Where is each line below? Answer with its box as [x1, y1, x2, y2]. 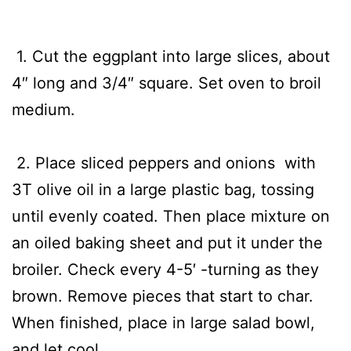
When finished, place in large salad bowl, [12, 313, 315, 333]
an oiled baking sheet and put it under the [12, 233, 323, 253]
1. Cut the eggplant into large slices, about [12, 47, 330, 67]
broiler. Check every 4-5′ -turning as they [12, 260, 319, 280]
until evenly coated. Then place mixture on [12, 207, 330, 226]
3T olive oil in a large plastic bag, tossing [12, 180, 314, 200]
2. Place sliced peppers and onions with [12, 154, 316, 173]
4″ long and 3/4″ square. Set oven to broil [12, 74, 321, 93]
